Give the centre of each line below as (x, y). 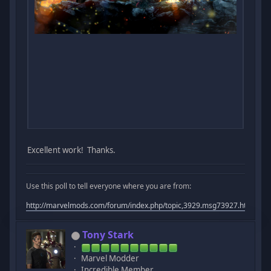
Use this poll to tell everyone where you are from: (109, 186)
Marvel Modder (110, 259)
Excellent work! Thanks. (72, 150)
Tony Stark (108, 235)
